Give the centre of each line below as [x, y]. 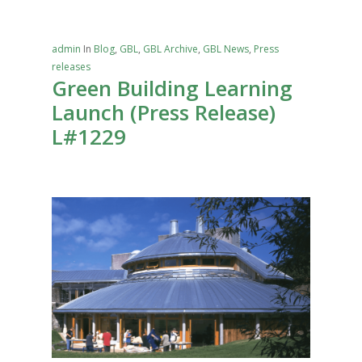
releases [71, 67]
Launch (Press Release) [164, 113]
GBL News [226, 49]
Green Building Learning [172, 88]
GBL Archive [170, 49]
